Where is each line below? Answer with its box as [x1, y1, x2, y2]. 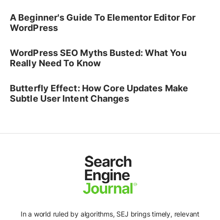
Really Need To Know [10, 58, 101, 69]
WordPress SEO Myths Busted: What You [10, 48, 187, 58]
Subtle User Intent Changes [10, 93, 129, 104]
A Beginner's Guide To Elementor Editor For [10, 12, 196, 23]
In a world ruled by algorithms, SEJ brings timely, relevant [20, 210, 200, 219]
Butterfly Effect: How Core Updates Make [10, 83, 188, 94]
